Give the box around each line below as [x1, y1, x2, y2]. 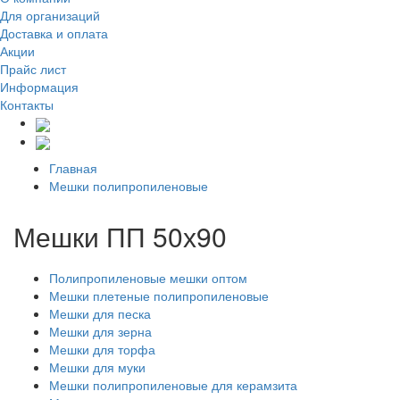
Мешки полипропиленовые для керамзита [49, 375, 297, 394]
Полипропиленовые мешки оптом [49, 268, 247, 287]
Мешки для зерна [49, 321, 152, 340]
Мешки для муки [49, 357, 146, 376]
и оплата [53, 24, 108, 43]
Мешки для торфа [49, 339, 155, 358]
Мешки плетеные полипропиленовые [49, 286, 269, 304]
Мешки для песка [49, 304, 151, 322]
